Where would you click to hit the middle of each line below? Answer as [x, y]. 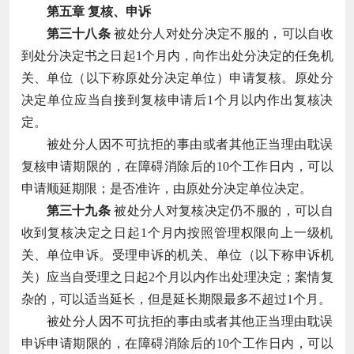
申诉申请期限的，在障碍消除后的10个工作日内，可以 [177, 343]
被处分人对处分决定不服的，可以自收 [222, 33]
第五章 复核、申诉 [98, 11]
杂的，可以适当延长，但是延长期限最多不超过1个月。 [176, 299]
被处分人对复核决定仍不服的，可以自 [222, 210]
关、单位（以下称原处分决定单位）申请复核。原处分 [177, 77]
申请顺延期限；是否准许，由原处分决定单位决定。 [166, 188]
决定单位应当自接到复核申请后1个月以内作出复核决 [177, 100]
